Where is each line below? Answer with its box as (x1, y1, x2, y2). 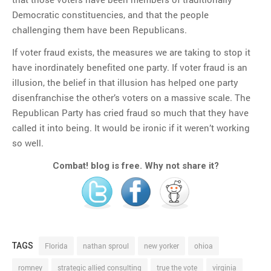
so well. (12, 137, 44, 149)
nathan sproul (83, 240, 129, 250)
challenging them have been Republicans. (12, 23, 187, 36)
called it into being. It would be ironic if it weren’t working (12, 122, 250, 134)
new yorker (144, 240, 179, 250)
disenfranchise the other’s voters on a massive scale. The (12, 91, 250, 104)
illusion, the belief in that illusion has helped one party (12, 76, 238, 89)
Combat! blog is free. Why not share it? (52, 160, 219, 171)
